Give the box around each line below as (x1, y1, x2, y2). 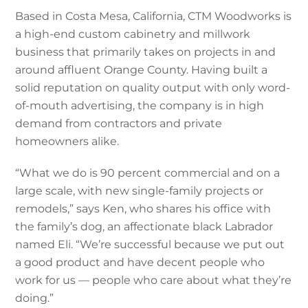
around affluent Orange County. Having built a (15, 63, 268, 76)
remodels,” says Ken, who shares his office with (15, 201, 272, 215)
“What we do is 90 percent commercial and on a (15, 166, 280, 179)
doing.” (15, 291, 54, 305)
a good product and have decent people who (15, 255, 265, 269)
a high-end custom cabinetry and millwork (15, 27, 251, 41)
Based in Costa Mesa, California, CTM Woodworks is (15, 9, 292, 23)
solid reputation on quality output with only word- (15, 80, 291, 94)
